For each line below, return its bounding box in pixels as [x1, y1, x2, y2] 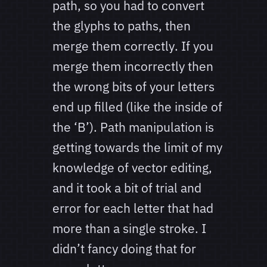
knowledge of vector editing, [52, 159, 212, 176]
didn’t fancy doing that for [52, 240, 196, 257]
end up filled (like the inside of [52, 98, 222, 116]
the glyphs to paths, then [52, 17, 191, 35]
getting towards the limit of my [52, 139, 222, 156]
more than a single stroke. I [52, 220, 206, 237]
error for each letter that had [52, 200, 213, 217]
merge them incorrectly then [52, 58, 213, 75]
